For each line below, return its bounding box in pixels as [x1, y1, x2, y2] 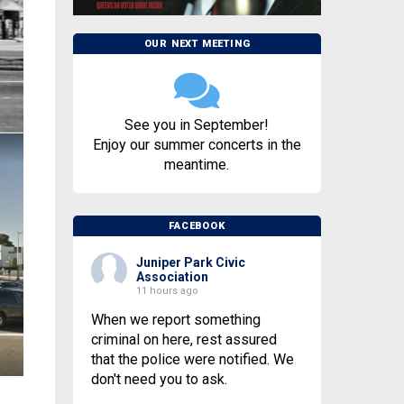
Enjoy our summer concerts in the [92, 136, 301, 154]
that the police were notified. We [90, 351, 294, 369]
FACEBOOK [169, 220, 225, 233]
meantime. [164, 156, 230, 174]
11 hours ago [135, 285, 198, 298]
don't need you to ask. [90, 371, 227, 389]
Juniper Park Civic [135, 255, 245, 271]
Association [135, 270, 208, 285]
